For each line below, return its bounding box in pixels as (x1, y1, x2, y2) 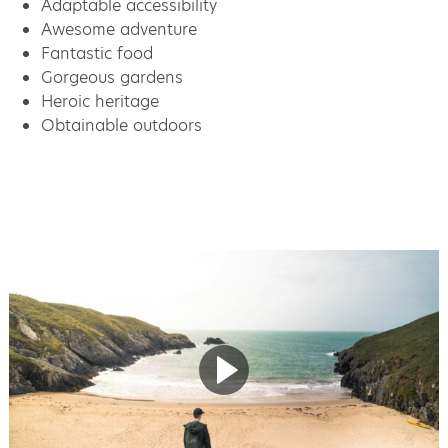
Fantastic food (40, 41, 153, 65)
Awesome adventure (40, 17, 197, 41)
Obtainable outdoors (40, 113, 202, 137)
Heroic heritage (40, 89, 159, 113)
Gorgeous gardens (40, 65, 183, 89)
